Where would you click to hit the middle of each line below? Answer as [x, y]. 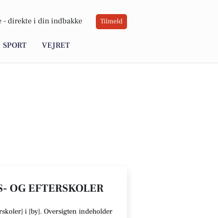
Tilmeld [111, 22]
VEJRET [56, 45]
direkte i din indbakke [45, 21]
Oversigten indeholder [77, 211]
